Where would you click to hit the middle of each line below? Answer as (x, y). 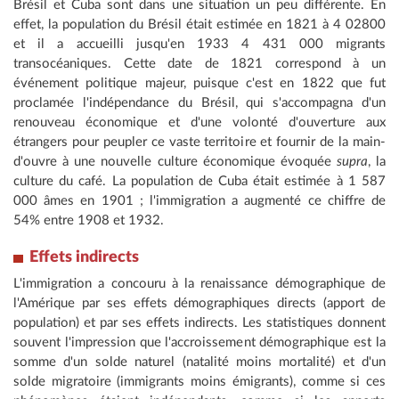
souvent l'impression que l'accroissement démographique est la (199, 343)
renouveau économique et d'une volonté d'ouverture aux (199, 123)
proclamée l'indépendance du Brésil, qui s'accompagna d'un (199, 103)
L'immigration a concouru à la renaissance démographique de (199, 284)
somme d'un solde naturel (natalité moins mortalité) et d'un (199, 362)
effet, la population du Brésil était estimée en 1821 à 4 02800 (199, 25)
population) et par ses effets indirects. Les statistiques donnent (199, 323)
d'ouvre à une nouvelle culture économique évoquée (175, 162)
